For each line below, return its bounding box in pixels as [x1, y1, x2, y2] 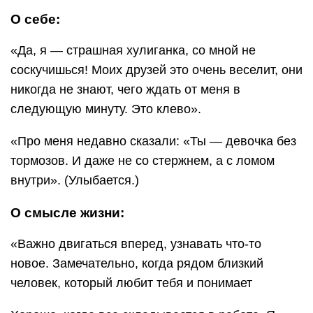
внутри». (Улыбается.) [10, 173, 139, 187]
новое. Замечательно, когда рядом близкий [10, 256, 263, 270]
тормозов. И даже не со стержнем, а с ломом [10, 153, 275, 168]
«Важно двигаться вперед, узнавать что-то [10, 236, 261, 251]
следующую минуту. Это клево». [10, 101, 201, 116]
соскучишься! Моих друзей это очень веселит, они [10, 62, 303, 77]
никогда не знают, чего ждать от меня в [10, 82, 240, 96]
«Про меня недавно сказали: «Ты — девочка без [10, 133, 296, 148]
